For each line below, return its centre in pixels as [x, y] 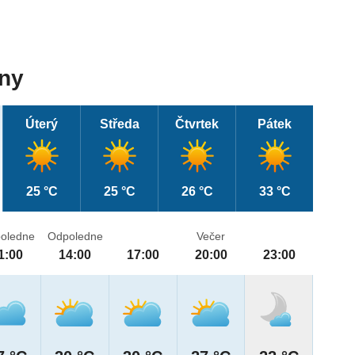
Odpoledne [75, 237]
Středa [119, 124]
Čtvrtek [197, 124]
